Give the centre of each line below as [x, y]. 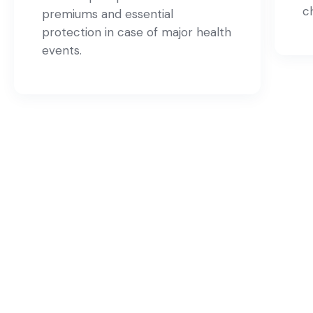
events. [62, 50]
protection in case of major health [137, 32]
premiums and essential [108, 14]
